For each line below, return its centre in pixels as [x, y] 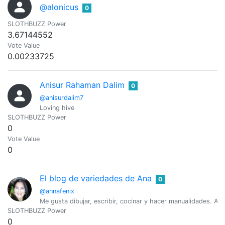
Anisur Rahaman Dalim [82, 85]
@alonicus [59, 7]
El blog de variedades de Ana [96, 178]
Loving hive [57, 108]
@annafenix [57, 191]
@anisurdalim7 [62, 98]
